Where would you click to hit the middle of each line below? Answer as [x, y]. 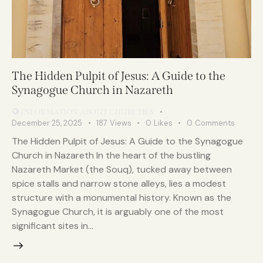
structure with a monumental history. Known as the [122, 197]
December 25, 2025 [47, 123]
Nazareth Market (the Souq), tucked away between [122, 169]
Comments [215, 123]
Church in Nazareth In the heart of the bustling [111, 155]
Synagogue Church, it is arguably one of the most [118, 211]
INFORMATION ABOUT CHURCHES [88, 112]
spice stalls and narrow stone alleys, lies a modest [119, 183]
